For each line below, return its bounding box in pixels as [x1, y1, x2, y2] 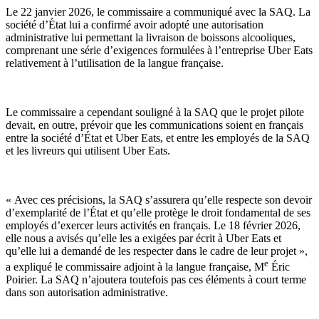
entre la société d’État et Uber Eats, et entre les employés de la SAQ [6, 131, 310, 144]
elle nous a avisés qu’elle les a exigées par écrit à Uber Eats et [6, 232, 281, 245]
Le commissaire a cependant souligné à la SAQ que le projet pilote [6, 105, 304, 118]
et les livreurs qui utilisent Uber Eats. [6, 144, 170, 157]
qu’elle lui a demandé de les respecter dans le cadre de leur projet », [6, 245, 308, 258]
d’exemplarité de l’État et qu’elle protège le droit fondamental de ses [6, 206, 310, 219]
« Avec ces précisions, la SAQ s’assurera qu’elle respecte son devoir [6, 194, 312, 206]
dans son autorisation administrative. [6, 286, 168, 299]
